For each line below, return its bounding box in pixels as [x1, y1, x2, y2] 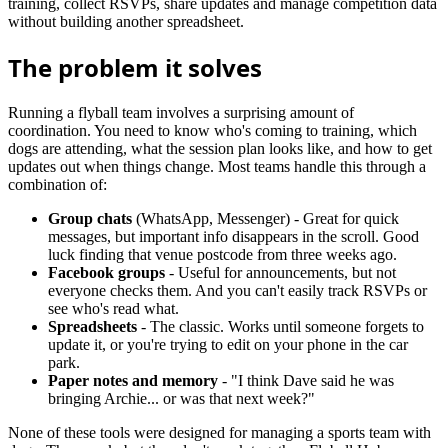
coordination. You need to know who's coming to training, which [8, 121, 417, 139]
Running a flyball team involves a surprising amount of [8, 103, 354, 121]
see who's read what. [48, 299, 179, 317]
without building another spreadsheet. [8, 12, 244, 30]
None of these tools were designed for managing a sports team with [8, 423, 431, 441]
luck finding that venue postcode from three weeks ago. [48, 245, 397, 263]
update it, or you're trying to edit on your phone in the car [48, 335, 408, 353]
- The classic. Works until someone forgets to [137, 317, 424, 335]
